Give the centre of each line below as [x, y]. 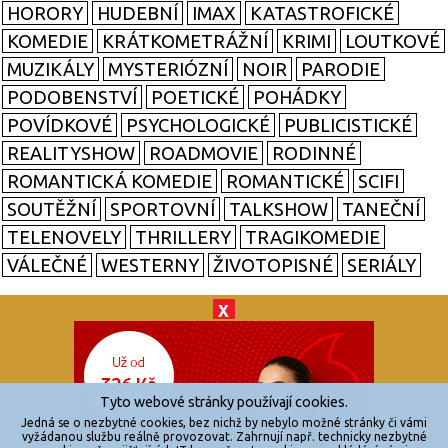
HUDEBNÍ [137, 13]
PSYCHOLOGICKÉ [198, 125]
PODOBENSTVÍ [72, 97]
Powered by [174, 419]
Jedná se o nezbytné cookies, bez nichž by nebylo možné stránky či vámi [224, 422]
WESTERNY [150, 265]
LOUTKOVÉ [392, 41]
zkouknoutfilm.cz [224, 371]
